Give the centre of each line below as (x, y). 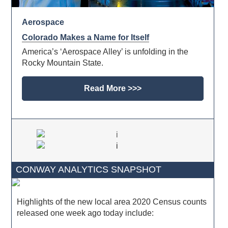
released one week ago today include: (85, 213)
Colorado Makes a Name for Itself (86, 38)
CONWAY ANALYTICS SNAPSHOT (89, 170)
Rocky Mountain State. (63, 63)
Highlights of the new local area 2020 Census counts (112, 202)
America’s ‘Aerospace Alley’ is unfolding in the (105, 52)
